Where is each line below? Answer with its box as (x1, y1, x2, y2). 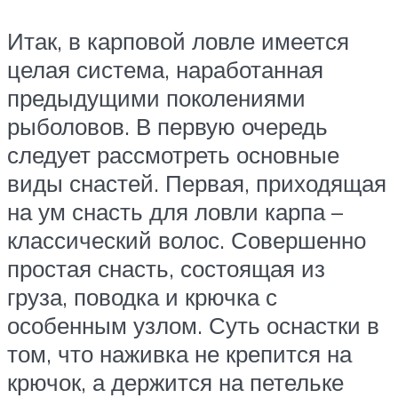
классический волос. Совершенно (7, 225, 366, 254)
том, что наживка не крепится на (7, 338, 352, 368)
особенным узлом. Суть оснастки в (7, 310, 379, 339)
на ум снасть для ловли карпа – (7, 196, 343, 226)
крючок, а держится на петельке (7, 367, 344, 396)
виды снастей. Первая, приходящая (7, 168, 386, 197)
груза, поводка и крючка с (7, 282, 277, 311)
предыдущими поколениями (7, 83, 306, 112)
